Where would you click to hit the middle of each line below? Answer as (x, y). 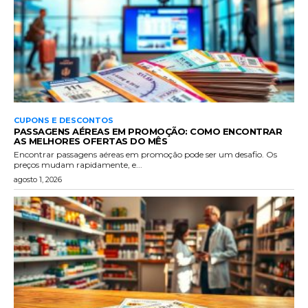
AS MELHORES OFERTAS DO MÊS (90, 141)
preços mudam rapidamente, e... (78, 164)
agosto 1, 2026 (38, 179)
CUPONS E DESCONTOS (64, 120)
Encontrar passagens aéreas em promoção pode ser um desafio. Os (145, 154)
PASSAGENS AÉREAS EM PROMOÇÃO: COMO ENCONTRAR (148, 131)
